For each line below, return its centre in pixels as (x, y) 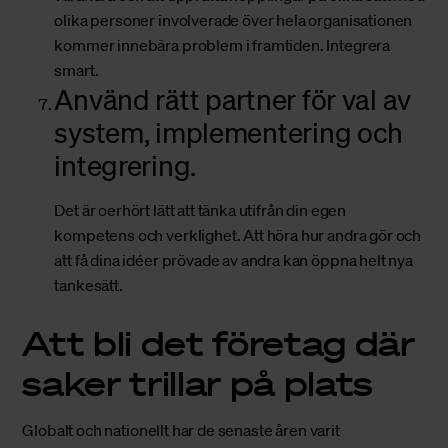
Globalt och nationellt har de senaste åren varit (181, 430)
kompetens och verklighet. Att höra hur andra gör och (238, 235)
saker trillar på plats (197, 382)
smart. (76, 70)
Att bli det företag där (218, 342)
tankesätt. (88, 285)
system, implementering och (229, 132)
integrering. (125, 165)
